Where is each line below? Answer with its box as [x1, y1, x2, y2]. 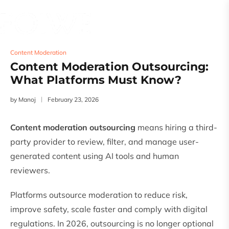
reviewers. [10, 165, 50, 176]
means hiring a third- [135, 122, 217, 133]
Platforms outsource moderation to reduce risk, [10, 190, 188, 200]
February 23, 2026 [48, 96, 99, 104]
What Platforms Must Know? [10, 73, 181, 87]
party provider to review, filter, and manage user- [10, 136, 199, 147]
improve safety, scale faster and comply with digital [10, 204, 208, 215]
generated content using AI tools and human [10, 151, 179, 162]
